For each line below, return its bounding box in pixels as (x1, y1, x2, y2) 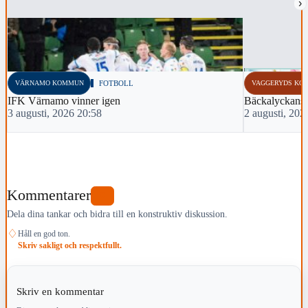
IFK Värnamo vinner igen (8, 94, 120, 107)
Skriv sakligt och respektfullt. (18, 240, 122, 250)
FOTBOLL (99, 78, 134, 87)
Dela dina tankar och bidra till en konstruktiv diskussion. (7, 208, 228, 219)
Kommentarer (7, 187, 91, 204)
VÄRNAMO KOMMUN (14, 78, 84, 87)
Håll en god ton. (18, 228, 70, 239)
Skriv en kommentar (16, 285, 107, 297)
